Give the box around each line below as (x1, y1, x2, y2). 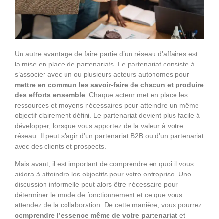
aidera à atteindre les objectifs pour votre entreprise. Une (15, 170, 191, 178)
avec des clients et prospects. (15, 142, 106, 150)
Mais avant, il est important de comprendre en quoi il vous (15, 159, 194, 168)
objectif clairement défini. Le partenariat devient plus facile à (15, 111, 200, 119)
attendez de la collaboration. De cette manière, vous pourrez (15, 200, 202, 209)
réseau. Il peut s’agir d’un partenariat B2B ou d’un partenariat (15, 131, 204, 140)
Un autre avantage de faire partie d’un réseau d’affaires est (15, 49, 197, 58)
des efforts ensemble (15, 90, 85, 99)
